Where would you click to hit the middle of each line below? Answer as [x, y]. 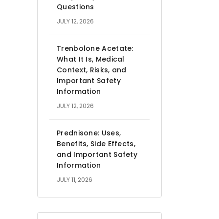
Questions [76, 7]
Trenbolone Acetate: [95, 48]
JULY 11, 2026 [75, 179]
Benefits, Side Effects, [96, 143]
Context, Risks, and [92, 70]
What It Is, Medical [91, 59]
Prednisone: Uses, [89, 133]
